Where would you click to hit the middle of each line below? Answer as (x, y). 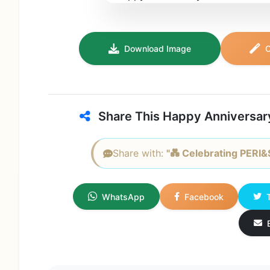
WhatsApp (124, 196)
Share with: (140, 153)
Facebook (204, 196)
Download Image (157, 49)
